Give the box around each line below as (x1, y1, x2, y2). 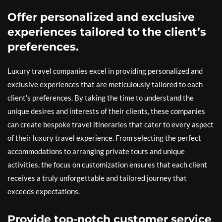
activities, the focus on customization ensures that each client (7, 160, 207, 169)
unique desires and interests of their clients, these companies (7, 107, 205, 115)
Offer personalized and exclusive (7, 10, 195, 24)
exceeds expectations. (7, 187, 80, 196)
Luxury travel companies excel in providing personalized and (7, 66, 203, 75)
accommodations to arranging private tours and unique (7, 147, 185, 156)
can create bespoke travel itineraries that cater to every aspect (7, 120, 214, 129)
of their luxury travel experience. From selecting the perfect (7, 133, 201, 142)
